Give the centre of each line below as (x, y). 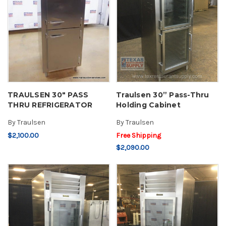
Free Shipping (138, 135)
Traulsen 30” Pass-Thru (163, 95)
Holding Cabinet (148, 105)
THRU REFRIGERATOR (50, 105)
